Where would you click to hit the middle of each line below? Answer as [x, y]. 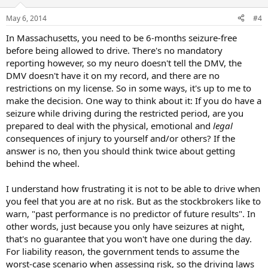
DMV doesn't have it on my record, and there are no [113, 75]
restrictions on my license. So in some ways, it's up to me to [129, 88]
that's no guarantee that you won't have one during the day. [129, 238]
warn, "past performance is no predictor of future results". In [131, 213]
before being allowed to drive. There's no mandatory [114, 50]
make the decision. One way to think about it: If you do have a [134, 100]
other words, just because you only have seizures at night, [125, 226]
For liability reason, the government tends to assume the [123, 251]
